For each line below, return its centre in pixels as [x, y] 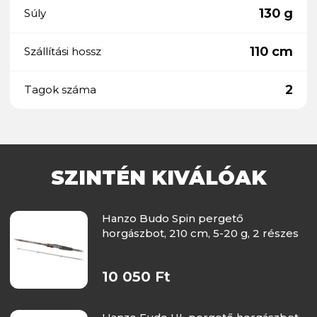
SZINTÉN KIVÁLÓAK [158, 177]
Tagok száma [60, 90]
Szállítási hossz [63, 52]
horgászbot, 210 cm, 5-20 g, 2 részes [200, 233]
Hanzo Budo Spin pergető [172, 218]
